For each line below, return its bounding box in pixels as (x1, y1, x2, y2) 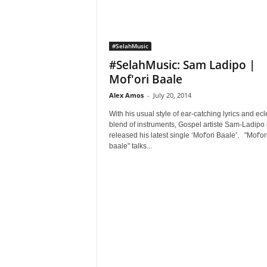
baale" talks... (108, 142, 152, 150)
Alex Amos (108, 91, 144, 100)
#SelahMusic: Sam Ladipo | (108, 57, 255, 73)
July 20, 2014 (153, 91, 191, 100)
